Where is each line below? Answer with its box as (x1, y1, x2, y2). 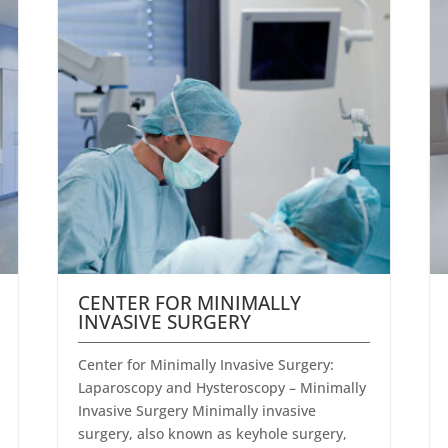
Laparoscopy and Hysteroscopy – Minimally (78, 378, 367, 398)
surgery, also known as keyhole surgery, (78, 424, 348, 444)
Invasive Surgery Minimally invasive (78, 401, 317, 421)
